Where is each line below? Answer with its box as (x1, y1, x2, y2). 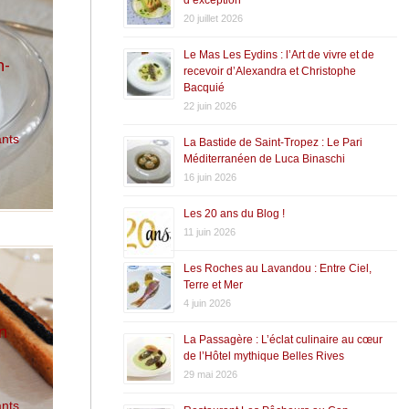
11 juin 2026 (183, 225, 236, 237)
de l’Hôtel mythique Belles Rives (183, 349, 344, 362)
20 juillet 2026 (183, 12, 243, 24)
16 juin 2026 (183, 171, 236, 183)
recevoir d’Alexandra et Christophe (183, 64, 356, 78)
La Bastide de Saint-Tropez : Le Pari (183, 135, 362, 149)
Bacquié (183, 80, 225, 94)
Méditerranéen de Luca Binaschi (183, 152, 345, 165)
